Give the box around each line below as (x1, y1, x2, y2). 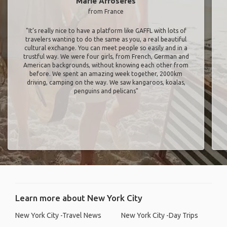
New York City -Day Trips (121, 211, 198, 219)
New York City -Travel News (15, 211, 101, 219)
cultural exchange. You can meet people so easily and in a (24, 45, 187, 51)
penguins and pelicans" (73, 88, 138, 94)
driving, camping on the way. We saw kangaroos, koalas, (26, 79, 185, 86)
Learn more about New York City (15, 193, 142, 203)
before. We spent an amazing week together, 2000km (29, 70, 182, 77)
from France (88, 8, 124, 15)
